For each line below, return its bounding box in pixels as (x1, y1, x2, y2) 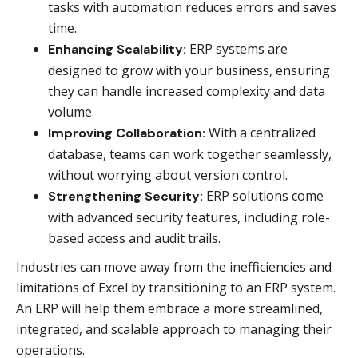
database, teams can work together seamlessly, (48, 145, 332, 163)
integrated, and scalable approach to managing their (16, 320, 332, 338)
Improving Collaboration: (48, 125, 205, 141)
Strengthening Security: (48, 188, 203, 205)
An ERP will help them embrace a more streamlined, (16, 300, 323, 317)
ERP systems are (186, 40, 288, 58)
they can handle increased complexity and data (48, 82, 325, 100)
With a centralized (205, 124, 316, 141)
